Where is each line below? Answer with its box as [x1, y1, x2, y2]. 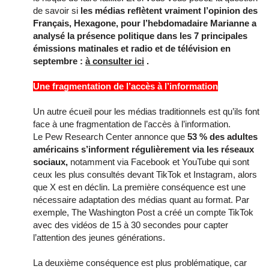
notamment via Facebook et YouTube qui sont [68, 156, 249, 167]
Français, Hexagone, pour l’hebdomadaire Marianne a [33, 17, 256, 28]
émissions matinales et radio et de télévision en [33, 43, 231, 53]
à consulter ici [85, 55, 144, 66]
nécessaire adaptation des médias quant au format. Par [33, 194, 249, 205]
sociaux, [33, 156, 68, 167]
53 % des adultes [187, 131, 258, 142]
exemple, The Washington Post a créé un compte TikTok [33, 207, 253, 217]
